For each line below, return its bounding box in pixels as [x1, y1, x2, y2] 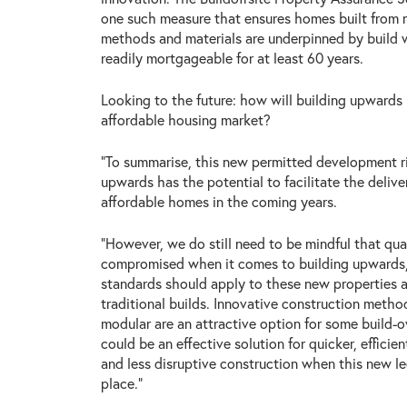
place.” [100, 372, 143, 392]
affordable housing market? [100, 109, 271, 129]
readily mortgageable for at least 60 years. [100, 47, 363, 67]
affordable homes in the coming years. [100, 191, 337, 211]
